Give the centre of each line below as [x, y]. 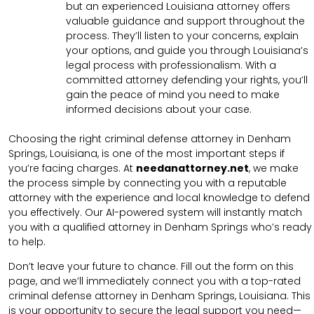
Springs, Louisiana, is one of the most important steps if [146, 153]
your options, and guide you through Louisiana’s [187, 50]
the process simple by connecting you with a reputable [148, 183]
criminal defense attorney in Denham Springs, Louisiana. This [159, 295]
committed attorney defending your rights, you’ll [187, 80]
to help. [27, 241]
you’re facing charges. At [72, 168]
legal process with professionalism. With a [171, 65]
